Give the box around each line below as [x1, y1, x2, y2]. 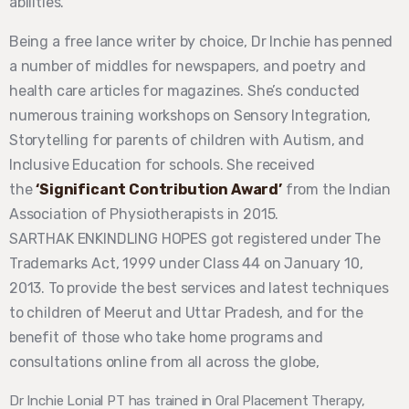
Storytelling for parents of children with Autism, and [9, 131, 364, 150]
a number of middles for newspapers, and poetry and [9, 58, 366, 76]
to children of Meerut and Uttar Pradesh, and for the [9, 304, 364, 322]
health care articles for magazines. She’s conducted [9, 82, 361, 100]
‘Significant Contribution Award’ [36, 181, 282, 199]
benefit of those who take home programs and [9, 329, 323, 347]
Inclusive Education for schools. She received [9, 156, 315, 174]
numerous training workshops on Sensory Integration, [9, 107, 372, 125]
